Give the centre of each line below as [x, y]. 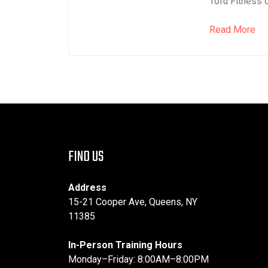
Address [87, 188]
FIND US [86, 157]
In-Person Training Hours [125, 245]
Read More [232, 30]
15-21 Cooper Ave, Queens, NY [133, 202]
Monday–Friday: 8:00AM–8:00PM [138, 259]
